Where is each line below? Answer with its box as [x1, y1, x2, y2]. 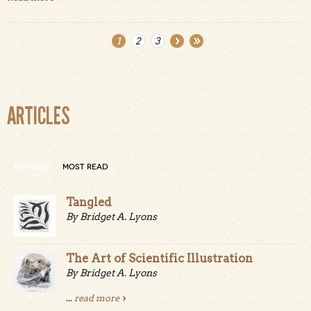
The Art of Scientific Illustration [66, 251, 253, 266]
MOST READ [62, 162, 108, 172]
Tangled [66, 195, 112, 210]
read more [74, 293, 119, 304]
